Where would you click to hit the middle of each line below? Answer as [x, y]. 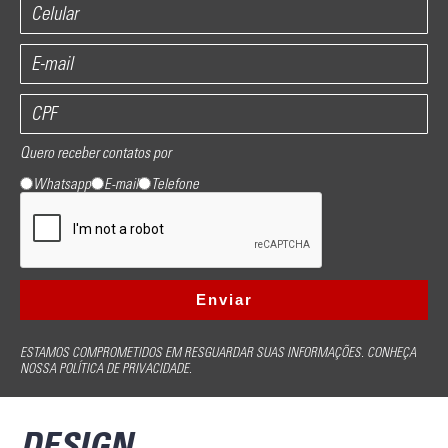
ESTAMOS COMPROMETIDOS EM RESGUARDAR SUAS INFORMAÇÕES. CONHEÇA [218, 352]
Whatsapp [62, 183]
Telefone [175, 183]
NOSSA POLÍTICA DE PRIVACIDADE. [106, 368]
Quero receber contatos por [95, 152]
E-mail [121, 183]
